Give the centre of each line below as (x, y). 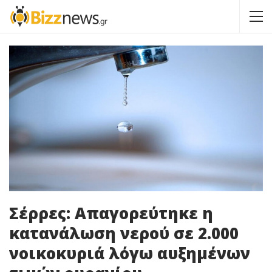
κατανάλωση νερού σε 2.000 (124, 233)
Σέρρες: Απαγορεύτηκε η (111, 213)
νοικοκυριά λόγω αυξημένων (130, 253)
